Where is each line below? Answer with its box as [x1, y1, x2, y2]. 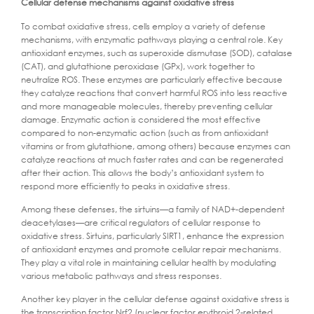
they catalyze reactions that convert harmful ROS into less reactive [21, 86, 287, 99]
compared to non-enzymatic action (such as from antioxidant [21, 126, 268, 139]
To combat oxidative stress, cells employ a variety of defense [21, 20, 266, 32]
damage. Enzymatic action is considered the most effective [21, 113, 261, 125]
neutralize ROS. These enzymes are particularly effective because [21, 73, 282, 86]
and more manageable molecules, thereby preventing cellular [21, 100, 273, 112]
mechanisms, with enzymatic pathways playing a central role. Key [21, 33, 282, 46]
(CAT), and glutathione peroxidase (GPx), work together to [21, 60, 255, 72]
